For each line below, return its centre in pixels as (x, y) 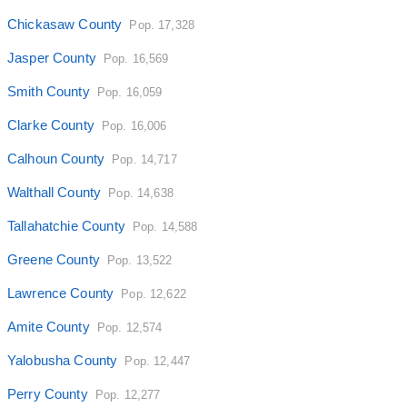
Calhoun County (56, 159)
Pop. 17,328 (162, 25)
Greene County (54, 260)
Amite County (49, 327)
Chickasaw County (65, 25)
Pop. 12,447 (158, 362)
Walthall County (55, 193)
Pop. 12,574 (129, 328)
